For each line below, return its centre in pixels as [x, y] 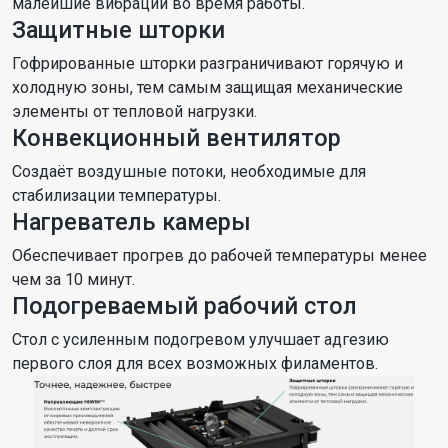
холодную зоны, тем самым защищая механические [207, 88]
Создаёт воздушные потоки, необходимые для [189, 172]
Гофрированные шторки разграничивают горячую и [207, 64]
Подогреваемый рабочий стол [184, 306]
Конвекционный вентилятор [176, 138]
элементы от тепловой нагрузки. [134, 112]
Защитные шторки [118, 30]
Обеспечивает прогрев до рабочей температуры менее [219, 256]
